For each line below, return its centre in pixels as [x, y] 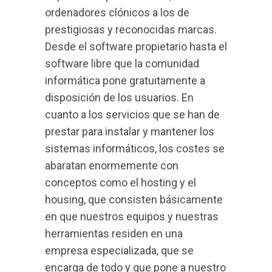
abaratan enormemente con [112, 165]
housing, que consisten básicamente [134, 199]
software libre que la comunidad [122, 63]
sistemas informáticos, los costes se [135, 148]
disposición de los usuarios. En [119, 97]
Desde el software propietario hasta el [136, 46]
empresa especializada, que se [119, 250]
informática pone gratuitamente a [125, 80]
